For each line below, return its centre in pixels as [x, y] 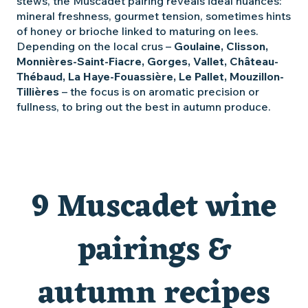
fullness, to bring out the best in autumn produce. [144, 107]
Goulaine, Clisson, [221, 46]
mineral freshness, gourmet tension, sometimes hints [154, 16]
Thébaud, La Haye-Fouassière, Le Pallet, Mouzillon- [150, 76]
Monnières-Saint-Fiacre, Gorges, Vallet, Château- [147, 61]
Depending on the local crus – [95, 46]
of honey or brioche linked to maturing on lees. [137, 31]
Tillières [38, 91]
